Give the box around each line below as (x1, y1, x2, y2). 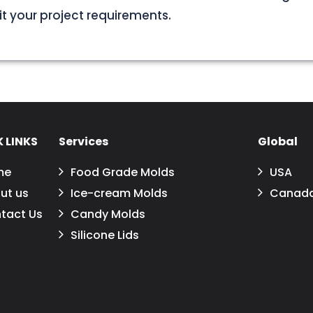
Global (258, 133, 298, 150)
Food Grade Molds (71, 163, 175, 180)
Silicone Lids (71, 226, 139, 243)
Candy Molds (71, 205, 145, 222)
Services (59, 133, 108, 150)
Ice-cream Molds (71, 184, 168, 201)
